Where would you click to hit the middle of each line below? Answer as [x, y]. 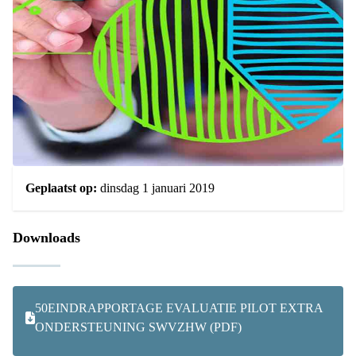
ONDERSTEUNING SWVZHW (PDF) [138, 327]
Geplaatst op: [61, 188]
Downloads [46, 238]
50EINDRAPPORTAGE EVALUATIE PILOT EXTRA [179, 308]
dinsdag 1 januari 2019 [156, 188]
